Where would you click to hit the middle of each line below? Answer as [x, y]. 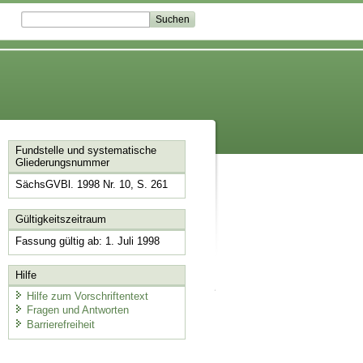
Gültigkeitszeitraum [60, 219]
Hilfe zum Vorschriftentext [87, 296]
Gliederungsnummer [62, 163]
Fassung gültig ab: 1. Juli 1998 [87, 241]
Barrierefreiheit [60, 324]
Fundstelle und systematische [85, 151]
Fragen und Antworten [77, 310]
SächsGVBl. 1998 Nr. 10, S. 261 [91, 185]
